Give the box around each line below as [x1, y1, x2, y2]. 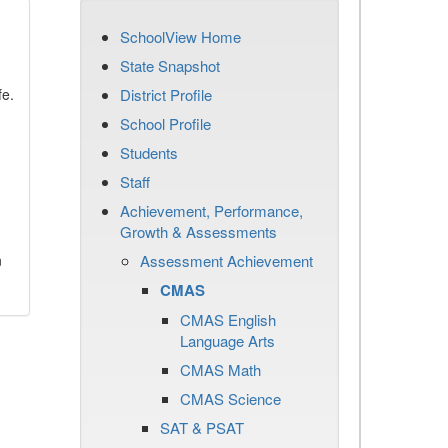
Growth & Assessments [120, 221, 277, 242]
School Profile [120, 113, 211, 134]
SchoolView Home [120, 26, 241, 47]
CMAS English [180, 309, 276, 330]
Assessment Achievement [140, 250, 313, 271]
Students [120, 142, 178, 163]
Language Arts [180, 330, 275, 351]
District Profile [120, 84, 212, 105]
